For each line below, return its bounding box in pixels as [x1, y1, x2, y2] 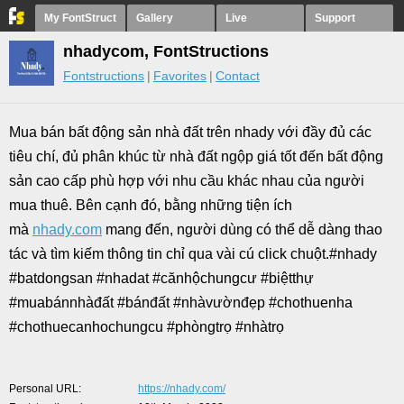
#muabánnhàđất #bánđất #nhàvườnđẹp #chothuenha [9, 295, 353, 310]
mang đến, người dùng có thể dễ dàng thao [102, 222, 382, 237]
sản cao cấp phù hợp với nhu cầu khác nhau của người [9, 173, 364, 188]
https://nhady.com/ [138, 382, 225, 395]
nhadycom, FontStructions [63, 42, 269, 60]
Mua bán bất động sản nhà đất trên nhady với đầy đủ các [9, 124, 372, 140]
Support [315, 12, 355, 24]
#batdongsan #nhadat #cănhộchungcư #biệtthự [9, 271, 314, 286]
